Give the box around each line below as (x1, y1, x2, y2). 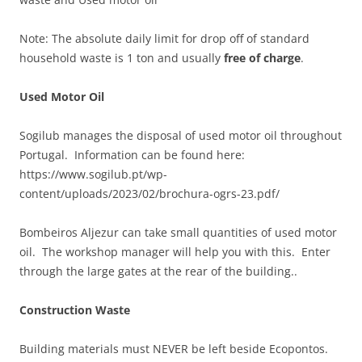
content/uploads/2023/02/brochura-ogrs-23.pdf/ (19, 186, 280, 202)
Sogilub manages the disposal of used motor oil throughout (19, 128, 342, 144)
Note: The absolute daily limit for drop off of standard (19, 31, 309, 47)
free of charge (224, 50, 301, 66)
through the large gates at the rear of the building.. (19, 263, 297, 280)
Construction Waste (19, 302, 130, 318)
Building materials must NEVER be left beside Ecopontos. (19, 341, 328, 357)
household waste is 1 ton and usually (19, 50, 224, 66)
